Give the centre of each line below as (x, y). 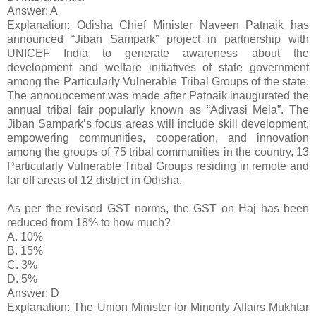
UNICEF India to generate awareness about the (158, 54)
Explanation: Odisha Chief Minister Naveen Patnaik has (158, 25)
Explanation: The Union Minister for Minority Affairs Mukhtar (158, 308)
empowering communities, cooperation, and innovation (158, 138)
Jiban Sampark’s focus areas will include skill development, (158, 124)
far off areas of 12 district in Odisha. (95, 181)
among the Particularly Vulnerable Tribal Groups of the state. (158, 82)
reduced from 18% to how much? (89, 223)
